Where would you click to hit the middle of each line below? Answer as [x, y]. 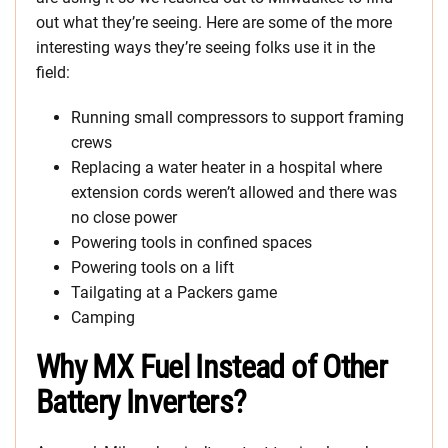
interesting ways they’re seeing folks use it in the [205, 48]
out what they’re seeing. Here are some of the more [214, 23]
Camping [103, 318]
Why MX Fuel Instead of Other [212, 367]
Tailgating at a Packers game [174, 293]
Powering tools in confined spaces [191, 243]
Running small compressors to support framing [237, 118]
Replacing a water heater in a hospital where [226, 168]
